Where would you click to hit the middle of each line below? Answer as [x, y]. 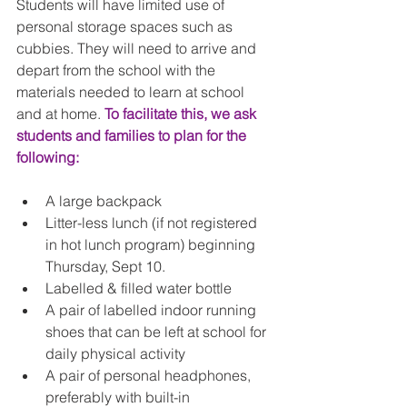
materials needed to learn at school [132, 92]
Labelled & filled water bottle [142, 288]
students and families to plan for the [133, 135]
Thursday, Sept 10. [109, 266]
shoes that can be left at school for [158, 332]
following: [48, 157]
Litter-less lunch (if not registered [153, 223]
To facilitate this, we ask [182, 114]
